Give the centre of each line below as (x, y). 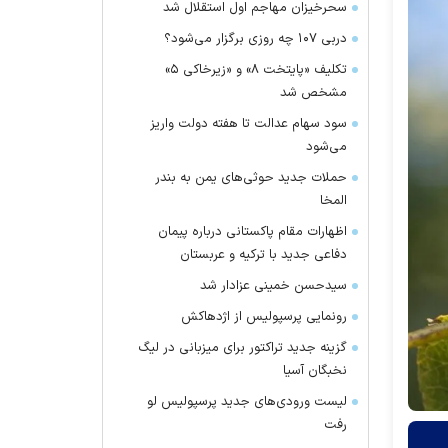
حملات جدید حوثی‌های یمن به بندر (251, 178)
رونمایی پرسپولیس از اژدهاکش (264, 317)
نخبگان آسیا (315, 371)
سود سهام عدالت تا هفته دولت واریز (248, 124)
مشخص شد (313, 93)
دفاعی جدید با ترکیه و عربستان (263, 255)
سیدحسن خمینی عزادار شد (273, 286)
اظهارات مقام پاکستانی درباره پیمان (252, 232)
